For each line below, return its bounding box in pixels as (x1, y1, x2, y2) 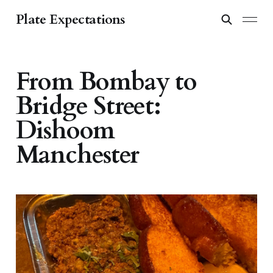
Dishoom (15, 114, 115, 148)
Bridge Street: (15, 90, 161, 124)
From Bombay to (15, 65, 197, 99)
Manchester (15, 138, 139, 172)
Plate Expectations (15, 10, 126, 29)
